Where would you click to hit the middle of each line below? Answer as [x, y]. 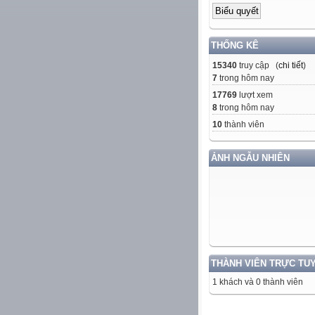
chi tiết [291, 65]
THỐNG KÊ [235, 45]
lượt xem [255, 95]
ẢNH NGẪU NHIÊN [250, 157]
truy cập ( [258, 65]
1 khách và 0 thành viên [258, 282]
